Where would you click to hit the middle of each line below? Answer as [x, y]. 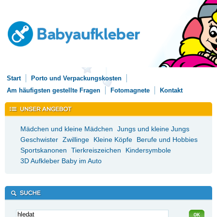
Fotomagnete [130, 90]
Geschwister [39, 139]
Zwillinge [76, 139]
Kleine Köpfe [113, 139]
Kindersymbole [148, 150]
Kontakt [171, 90]
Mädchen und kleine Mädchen [67, 129]
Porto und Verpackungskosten [76, 78]
